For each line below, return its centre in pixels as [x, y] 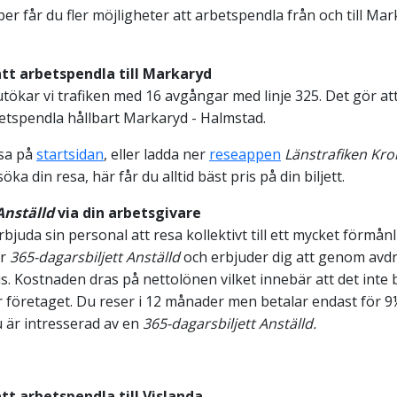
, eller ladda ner [156, 154]
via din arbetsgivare [128, 212]
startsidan [70, 154]
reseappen [245, 154]
